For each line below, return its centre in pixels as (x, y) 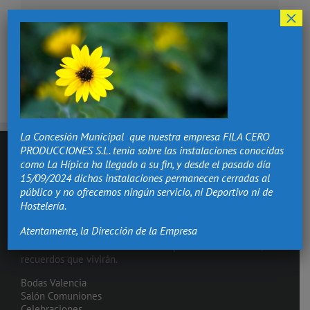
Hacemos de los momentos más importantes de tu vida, (142, 246)
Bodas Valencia (54, 283)
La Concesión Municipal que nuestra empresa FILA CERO (145, 136)
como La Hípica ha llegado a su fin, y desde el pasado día (146, 164)
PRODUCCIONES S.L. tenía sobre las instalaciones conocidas (152, 150)
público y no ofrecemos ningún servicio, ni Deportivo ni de (147, 191)
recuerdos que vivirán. (69, 259)
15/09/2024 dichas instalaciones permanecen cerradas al (145, 177)
